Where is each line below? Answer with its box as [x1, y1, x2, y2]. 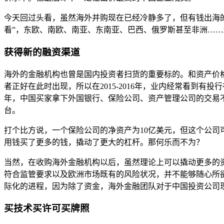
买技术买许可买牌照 [4, 203, 89, 214]
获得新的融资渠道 [4, 46, 80, 57]
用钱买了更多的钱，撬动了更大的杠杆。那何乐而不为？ [4, 137, 204, 146]
